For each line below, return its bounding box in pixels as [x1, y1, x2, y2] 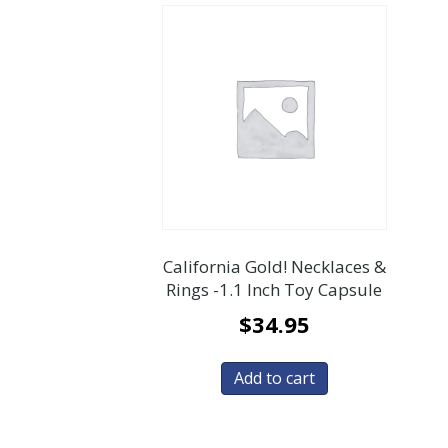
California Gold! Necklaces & [162, 255, 386, 279]
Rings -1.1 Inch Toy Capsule [166, 278, 383, 302]
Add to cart [233, 367, 315, 390]
